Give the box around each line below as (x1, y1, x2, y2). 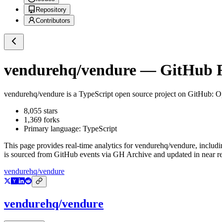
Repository (36, 6, 66, 14)
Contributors (36, 17, 70, 25)
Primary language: (24, 124, 83, 133)
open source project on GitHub (113, 90, 212, 99)
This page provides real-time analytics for (4, 141, 135, 150)
